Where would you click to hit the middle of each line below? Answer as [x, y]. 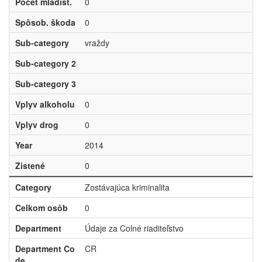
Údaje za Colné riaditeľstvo [134, 228]
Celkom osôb [41, 208]
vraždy [97, 43]
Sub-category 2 [45, 63]
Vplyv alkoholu [45, 104]
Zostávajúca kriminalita [127, 187]
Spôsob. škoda [45, 22]
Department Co [45, 249]
